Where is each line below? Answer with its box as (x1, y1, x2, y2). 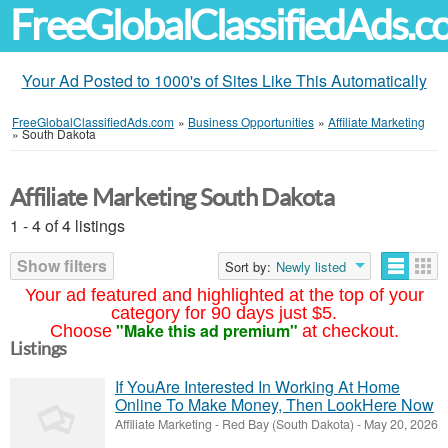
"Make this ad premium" (115, 319, 298, 342)
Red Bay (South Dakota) (222, 415, 354, 433)
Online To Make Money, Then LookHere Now (115, 393, 434, 416)
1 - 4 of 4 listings (10, 214, 125, 237)
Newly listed (276, 257, 346, 276)
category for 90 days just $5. (111, 303, 337, 323)
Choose (49, 321, 112, 341)
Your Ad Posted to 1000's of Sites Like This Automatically (21, 69, 427, 92)
